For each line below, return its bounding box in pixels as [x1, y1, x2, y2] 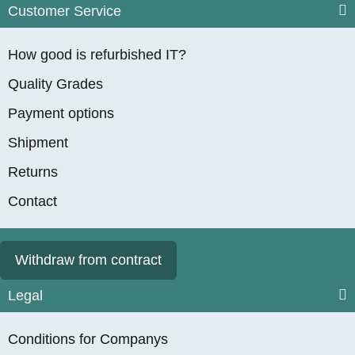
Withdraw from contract [15, 252, 162, 269]
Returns [8, 164, 58, 181]
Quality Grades [8, 76, 103, 93]
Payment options [8, 105, 114, 122]
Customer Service [8, 3, 121, 20]
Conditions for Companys [8, 331, 168, 348]
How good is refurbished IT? [8, 47, 186, 63]
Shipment [8, 135, 68, 151]
